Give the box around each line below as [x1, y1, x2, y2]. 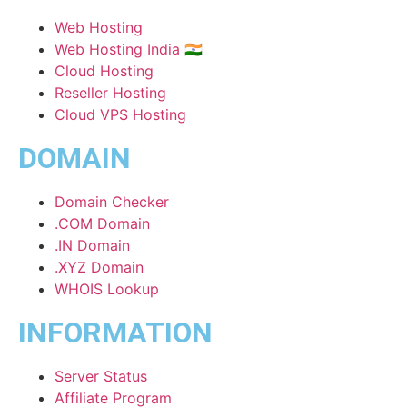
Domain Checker [55, 192, 169, 211]
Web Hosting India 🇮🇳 [55, 39, 203, 58]
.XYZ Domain [55, 257, 144, 276]
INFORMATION [18, 314, 213, 350]
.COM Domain [55, 213, 150, 233]
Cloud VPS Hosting [55, 104, 186, 124]
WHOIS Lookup [55, 279, 159, 298]
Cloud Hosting [55, 61, 154, 80]
